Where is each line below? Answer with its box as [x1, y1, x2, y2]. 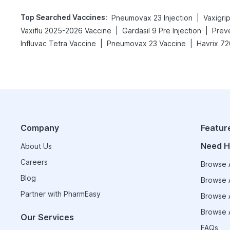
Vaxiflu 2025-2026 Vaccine [21, 26, 111, 35]
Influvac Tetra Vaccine [21, 39, 96, 48]
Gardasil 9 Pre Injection [122, 26, 201, 35]
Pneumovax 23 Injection [111, 13, 193, 22]
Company [21, 123, 59, 133]
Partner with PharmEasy [21, 189, 101, 198]
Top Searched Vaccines [21, 13, 105, 22]
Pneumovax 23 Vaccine [107, 39, 186, 48]
